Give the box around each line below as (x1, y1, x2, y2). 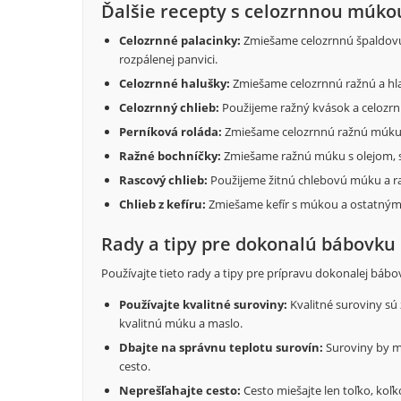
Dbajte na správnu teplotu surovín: (119, 339, 323, 356)
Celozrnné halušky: (119, 75, 230, 92)
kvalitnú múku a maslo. (119, 315, 243, 332)
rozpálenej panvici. (119, 51, 218, 68)
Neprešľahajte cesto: (119, 382, 241, 399)
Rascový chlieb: (119, 172, 208, 189)
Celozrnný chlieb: (119, 99, 219, 116)
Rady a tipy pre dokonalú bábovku (101, 232, 396, 257)
